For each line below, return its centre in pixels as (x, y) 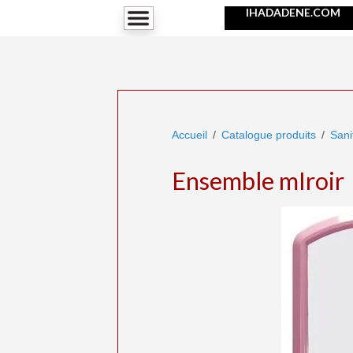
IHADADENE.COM (282, 12)
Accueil (189, 134)
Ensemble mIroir (258, 181)
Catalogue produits (268, 134)
